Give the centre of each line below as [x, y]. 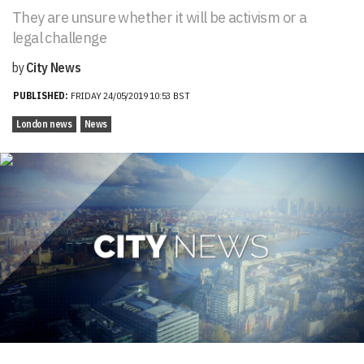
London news [44, 124]
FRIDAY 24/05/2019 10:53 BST [130, 95]
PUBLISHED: [42, 95]
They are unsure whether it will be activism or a [160, 17]
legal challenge [60, 38]
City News [54, 67]
